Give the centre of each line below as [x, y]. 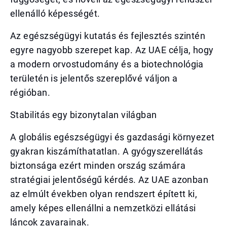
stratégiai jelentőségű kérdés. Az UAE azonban [109, 180]
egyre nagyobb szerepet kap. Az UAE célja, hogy [112, 50]
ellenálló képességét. [55, 13]
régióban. [30, 92]
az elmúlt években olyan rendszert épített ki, [104, 194]
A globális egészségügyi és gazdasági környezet [112, 137]
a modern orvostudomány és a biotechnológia [107, 64]
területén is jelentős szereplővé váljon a [94, 78]
